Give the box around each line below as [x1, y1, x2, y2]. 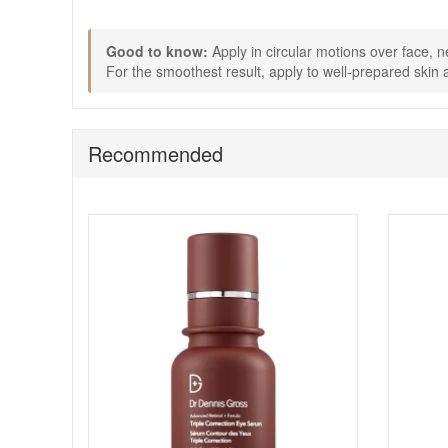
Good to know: [106, 41, 208, 61]
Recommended [88, 139, 223, 168]
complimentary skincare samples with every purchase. [88, 8, 430, 28]
